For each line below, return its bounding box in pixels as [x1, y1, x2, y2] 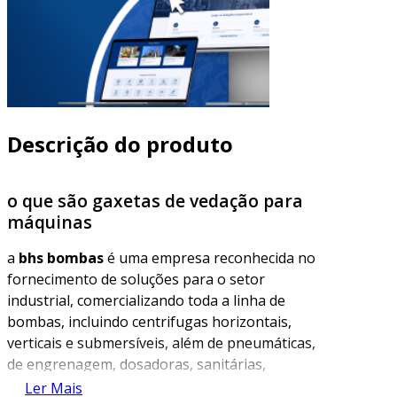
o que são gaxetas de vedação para [7, 188, 303, 213]
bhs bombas [19, 247, 104, 268]
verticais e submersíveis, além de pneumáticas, [7, 332, 315, 353]
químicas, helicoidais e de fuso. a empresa [7, 375, 282, 395]
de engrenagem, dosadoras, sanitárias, [7, 354, 266, 374]
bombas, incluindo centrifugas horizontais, [7, 311, 292, 331]
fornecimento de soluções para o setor [7, 269, 265, 289]
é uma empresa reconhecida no [104, 247, 315, 268]
